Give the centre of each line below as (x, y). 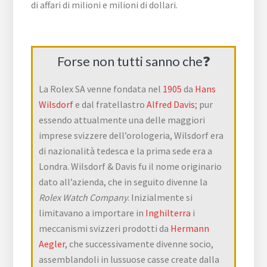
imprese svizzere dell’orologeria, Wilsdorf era (131, 135)
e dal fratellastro (110, 104)
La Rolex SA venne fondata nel (101, 89)
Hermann (190, 228)
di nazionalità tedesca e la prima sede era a (126, 150)
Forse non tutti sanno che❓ (133, 61)
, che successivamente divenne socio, (139, 243)
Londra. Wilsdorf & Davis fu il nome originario (131, 166)
